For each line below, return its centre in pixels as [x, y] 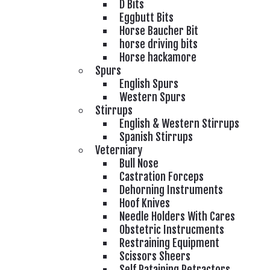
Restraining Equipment [169, 243]
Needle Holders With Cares [177, 216]
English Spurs [149, 84]
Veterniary [119, 150]
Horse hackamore [158, 57]
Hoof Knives [145, 203]
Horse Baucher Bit [159, 31]
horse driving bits [159, 44]
